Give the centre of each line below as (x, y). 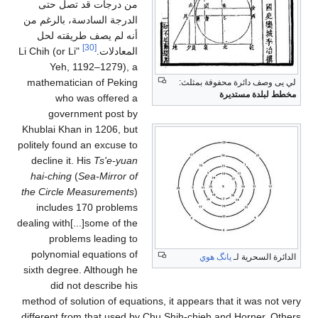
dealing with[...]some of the (78, 223)
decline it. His (63, 161)
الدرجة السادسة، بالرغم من (81, 20)
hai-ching (51, 176)
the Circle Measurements (78, 192)
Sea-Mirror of (108, 176)
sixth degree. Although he (81, 270)
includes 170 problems (87, 208)
